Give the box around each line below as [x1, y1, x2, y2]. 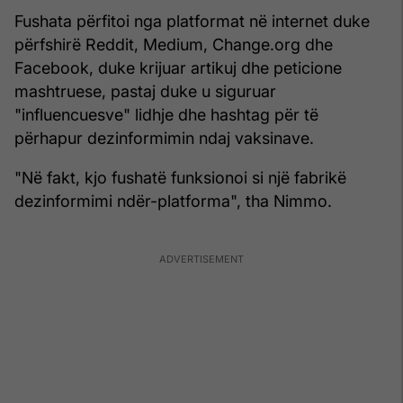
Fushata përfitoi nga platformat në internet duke [14, 11, 370, 31]
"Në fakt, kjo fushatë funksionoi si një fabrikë [14, 167, 346, 187]
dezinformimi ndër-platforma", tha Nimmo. [14, 191, 332, 210]
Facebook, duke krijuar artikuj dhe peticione [14, 58, 342, 77]
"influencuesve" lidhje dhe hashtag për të [14, 104, 318, 124]
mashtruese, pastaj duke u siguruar [14, 81, 276, 101]
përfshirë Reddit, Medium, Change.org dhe [14, 34, 333, 54]
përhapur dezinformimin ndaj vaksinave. [14, 128, 314, 148]
